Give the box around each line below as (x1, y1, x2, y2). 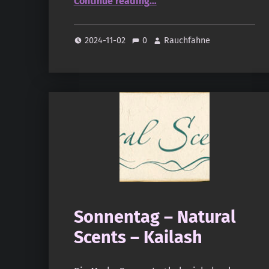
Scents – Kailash (73, 227, 202, 249)
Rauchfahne (164, 35, 211, 46)
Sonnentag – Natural (73, 207, 236, 228)
